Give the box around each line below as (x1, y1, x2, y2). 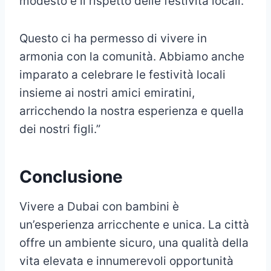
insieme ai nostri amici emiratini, (19, 86, 195, 100)
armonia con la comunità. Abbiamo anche (19, 50, 244, 64)
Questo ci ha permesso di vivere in (19, 31, 207, 46)
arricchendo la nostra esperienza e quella (19, 104, 244, 119)
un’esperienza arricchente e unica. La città (19, 218, 249, 232)
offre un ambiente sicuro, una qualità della (19, 236, 249, 250)
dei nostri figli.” (19, 122, 100, 137)
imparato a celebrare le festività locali (19, 68, 226, 82)
